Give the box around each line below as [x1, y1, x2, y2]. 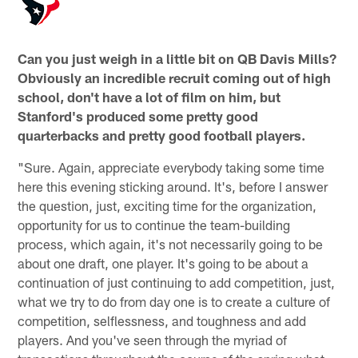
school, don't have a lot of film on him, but [18, 88, 281, 105]
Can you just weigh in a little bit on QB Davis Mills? [18, 50, 337, 66]
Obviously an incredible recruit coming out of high [18, 69, 332, 86]
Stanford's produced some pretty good [18, 107, 259, 124]
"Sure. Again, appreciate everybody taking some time [18, 158, 325, 175]
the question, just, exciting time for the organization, [18, 197, 317, 213]
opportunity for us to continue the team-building [18, 216, 291, 233]
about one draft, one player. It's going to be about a [18, 254, 309, 271]
